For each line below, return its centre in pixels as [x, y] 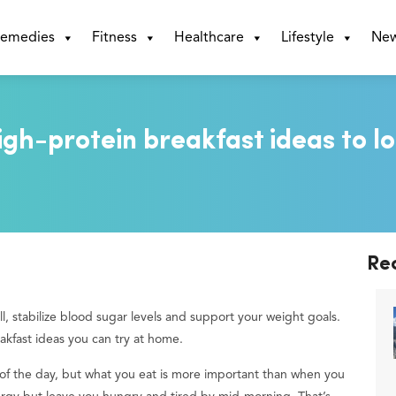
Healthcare [209, 38]
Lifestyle [307, 38]
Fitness [114, 38]
